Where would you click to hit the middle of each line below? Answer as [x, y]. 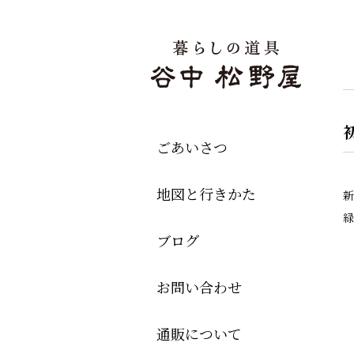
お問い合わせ [199, 287]
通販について [199, 333]
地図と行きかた [206, 194]
